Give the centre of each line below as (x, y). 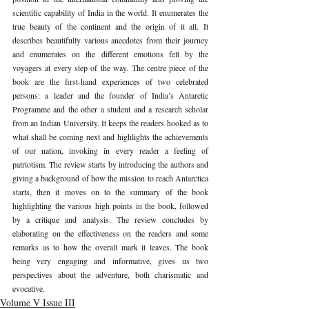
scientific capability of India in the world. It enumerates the (110, 12)
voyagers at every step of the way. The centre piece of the (110, 67)
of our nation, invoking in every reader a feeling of (110, 150)
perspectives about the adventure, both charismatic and (110, 274)
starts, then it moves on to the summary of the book (110, 191)
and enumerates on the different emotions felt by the (110, 53)
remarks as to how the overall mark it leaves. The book (110, 247)
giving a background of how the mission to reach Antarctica (110, 178)
